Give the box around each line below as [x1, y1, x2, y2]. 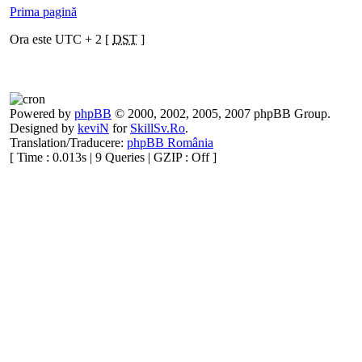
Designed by [10, 121, 78, 135]
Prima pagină [10, 5, 77, 19]
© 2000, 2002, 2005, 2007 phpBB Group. [112, 107, 330, 120]
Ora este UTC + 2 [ [10, 32, 112, 46]
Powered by [10, 107, 74, 120]
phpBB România [127, 136, 213, 149]
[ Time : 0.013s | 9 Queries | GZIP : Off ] [10, 150, 217, 164]
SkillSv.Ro [130, 121, 185, 135]
